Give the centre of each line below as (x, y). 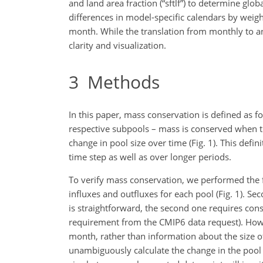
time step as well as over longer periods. (150, 157)
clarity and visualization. (117, 45)
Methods (119, 82)
